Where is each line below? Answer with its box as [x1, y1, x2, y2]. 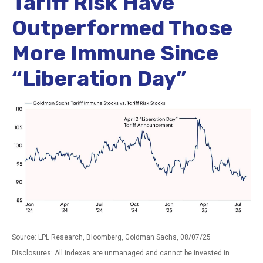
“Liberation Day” [12, 66, 186, 91]
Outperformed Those [12, 15, 232, 41]
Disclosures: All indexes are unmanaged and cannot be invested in [12, 248, 230, 257]
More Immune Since [12, 41, 218, 66]
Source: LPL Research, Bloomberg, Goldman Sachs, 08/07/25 [12, 232, 211, 241]
